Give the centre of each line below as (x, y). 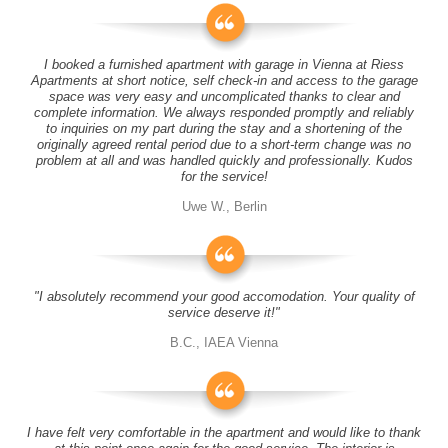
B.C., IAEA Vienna (224, 342)
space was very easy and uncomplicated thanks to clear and (224, 96)
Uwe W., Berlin (224, 206)
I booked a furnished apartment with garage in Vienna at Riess (224, 64)
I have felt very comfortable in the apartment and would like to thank (224, 432)
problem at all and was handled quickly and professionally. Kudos (224, 160)
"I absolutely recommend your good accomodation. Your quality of (224, 296)
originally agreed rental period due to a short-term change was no (224, 144)
